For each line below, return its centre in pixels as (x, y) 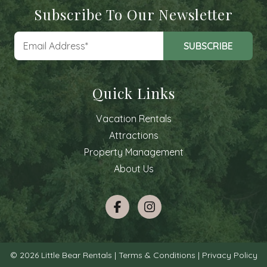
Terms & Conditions (157, 255)
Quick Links (133, 93)
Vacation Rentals (133, 119)
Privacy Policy (229, 255)
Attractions (133, 135)
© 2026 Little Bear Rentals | (64, 255)
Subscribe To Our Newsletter (133, 14)
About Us (133, 169)
